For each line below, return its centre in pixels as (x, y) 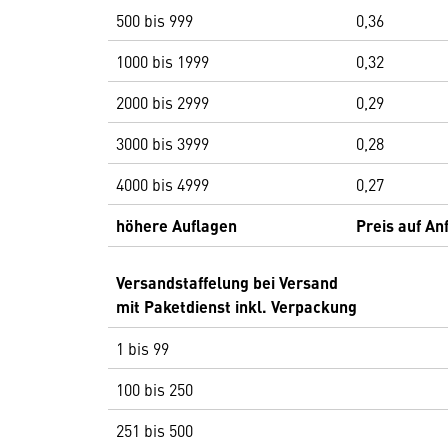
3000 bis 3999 (162, 143)
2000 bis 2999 (162, 102)
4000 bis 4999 (162, 184)
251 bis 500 (154, 430)
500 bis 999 (154, 20)
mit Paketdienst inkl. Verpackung (236, 306)
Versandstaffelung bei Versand (227, 282)
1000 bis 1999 (162, 61)
